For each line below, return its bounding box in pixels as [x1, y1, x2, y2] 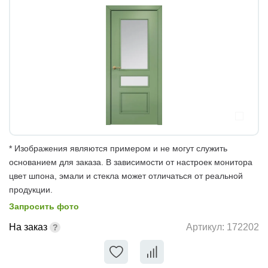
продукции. [9, 184, 53, 194]
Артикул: [186, 222, 227, 233]
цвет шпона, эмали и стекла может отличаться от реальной [9, 170, 243, 181]
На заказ [9, 221, 47, 232]
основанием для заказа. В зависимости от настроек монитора [9, 157, 252, 167]
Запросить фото [9, 201, 79, 211]
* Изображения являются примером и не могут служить [9, 143, 227, 153]
